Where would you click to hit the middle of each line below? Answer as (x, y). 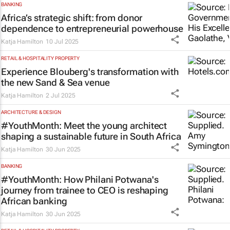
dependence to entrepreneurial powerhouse (92, 28)
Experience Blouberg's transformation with (90, 71)
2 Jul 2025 (61, 95)
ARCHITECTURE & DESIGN (31, 112)
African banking (34, 201)
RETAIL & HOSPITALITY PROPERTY (41, 58)
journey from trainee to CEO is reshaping (85, 190)
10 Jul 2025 (62, 41)
